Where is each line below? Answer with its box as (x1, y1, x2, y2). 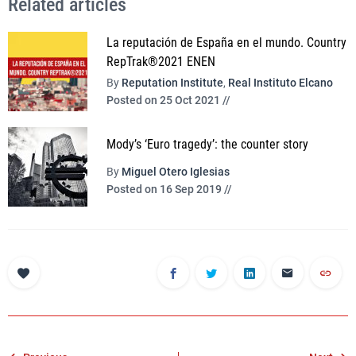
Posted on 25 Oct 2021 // (106, 93, 230, 106)
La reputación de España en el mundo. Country (106, 35, 346, 51)
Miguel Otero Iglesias (122, 164, 230, 178)
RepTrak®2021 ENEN (106, 54, 215, 70)
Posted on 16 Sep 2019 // (106, 182, 232, 195)
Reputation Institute (122, 75, 223, 89)
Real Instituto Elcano (228, 75, 333, 89)
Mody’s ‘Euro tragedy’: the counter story (106, 137, 308, 153)
